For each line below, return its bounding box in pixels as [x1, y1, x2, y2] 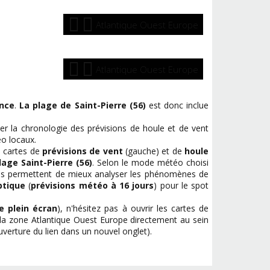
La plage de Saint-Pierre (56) [19, 99, 146, 111]
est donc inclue [145, 99, 209, 111]
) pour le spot [154, 180, 209, 191]
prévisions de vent [42, 145, 123, 157]
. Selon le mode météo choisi [92, 157, 209, 168]
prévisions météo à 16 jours [31, 180, 154, 191]
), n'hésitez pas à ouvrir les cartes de [57, 202, 209, 214]
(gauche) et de [122, 145, 185, 157]
